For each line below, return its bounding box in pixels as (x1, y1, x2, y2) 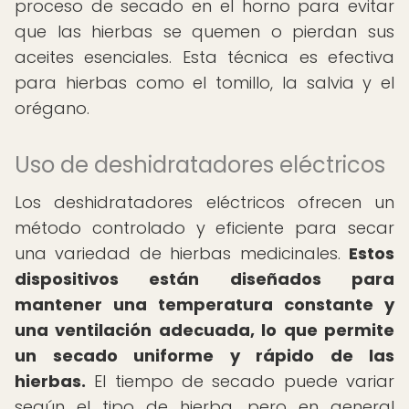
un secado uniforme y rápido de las (15, 344, 394, 367)
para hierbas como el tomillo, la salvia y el (15, 71, 394, 94)
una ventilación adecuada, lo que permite (15, 319, 394, 341)
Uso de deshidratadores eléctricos (15, 150, 385, 180)
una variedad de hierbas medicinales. (15, 242, 349, 265)
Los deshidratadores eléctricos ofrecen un (15, 191, 394, 214)
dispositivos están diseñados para (15, 267, 394, 290)
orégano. (15, 97, 89, 120)
